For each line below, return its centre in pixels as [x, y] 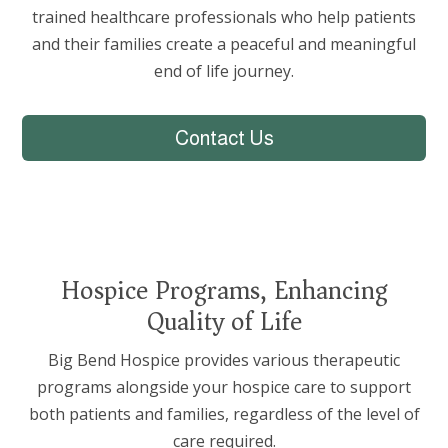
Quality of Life [224, 321]
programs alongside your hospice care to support [224, 386]
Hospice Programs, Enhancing [224, 290]
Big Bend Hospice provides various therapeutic [224, 359]
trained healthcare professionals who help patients [224, 16]
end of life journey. [224, 70]
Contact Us [224, 137]
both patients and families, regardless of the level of [224, 413]
